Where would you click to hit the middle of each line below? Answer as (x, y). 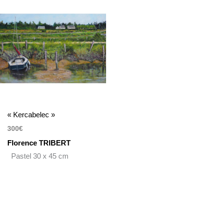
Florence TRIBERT (39, 143)
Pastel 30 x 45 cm (38, 156)
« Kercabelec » (31, 114)
